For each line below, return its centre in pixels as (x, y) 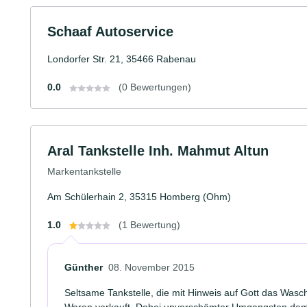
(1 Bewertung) (149, 224)
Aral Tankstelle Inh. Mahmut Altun (158, 151)
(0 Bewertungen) (155, 87)
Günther (84, 267)
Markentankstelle (84, 171)
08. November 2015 (151, 267)
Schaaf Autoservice (110, 32)
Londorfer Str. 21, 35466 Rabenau (122, 59)
